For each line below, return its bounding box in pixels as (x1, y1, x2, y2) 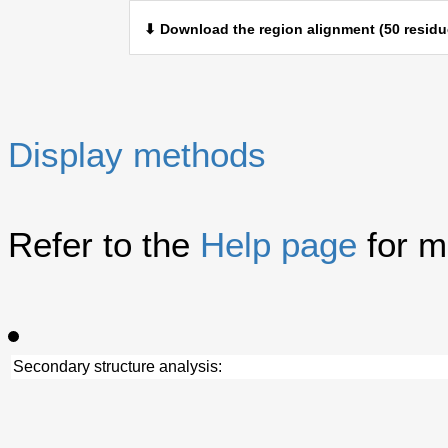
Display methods (8, 134, 266, 174)
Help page (200, 224, 357, 264)
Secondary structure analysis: (13, 357, 223, 375)
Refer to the (8, 224, 200, 264)
